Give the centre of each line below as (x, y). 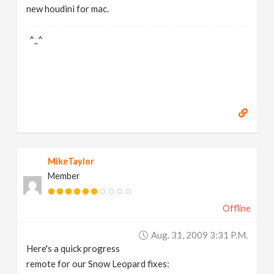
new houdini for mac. (68, 9)
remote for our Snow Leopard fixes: (98, 264)
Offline (236, 208)
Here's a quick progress (73, 248)
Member (64, 176)
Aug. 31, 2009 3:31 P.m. (199, 235)
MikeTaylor (71, 161)
